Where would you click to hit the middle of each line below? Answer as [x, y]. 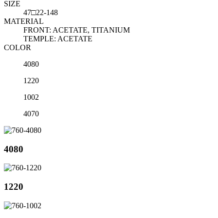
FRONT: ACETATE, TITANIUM [77, 30]
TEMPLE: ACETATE [58, 38]
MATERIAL [24, 21]
